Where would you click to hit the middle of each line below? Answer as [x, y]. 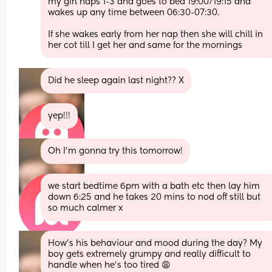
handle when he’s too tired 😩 [110, 265]
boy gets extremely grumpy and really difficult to [150, 254]
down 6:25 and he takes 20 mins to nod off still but [155, 197]
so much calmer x [86, 208]
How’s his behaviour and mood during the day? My [155, 243]
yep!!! [59, 116]
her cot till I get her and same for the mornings [145, 45]
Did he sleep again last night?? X [116, 80]
